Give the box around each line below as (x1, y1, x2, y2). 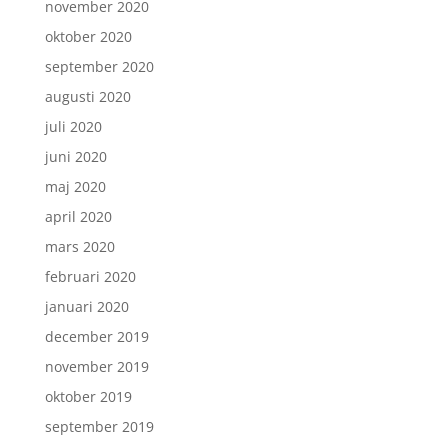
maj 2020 (44, 177, 106, 196)
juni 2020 (44, 147, 107, 166)
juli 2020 (44, 117, 102, 136)
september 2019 (44, 417, 154, 436)
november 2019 (44, 357, 149, 376)
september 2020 (44, 57, 154, 76)
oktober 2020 (44, 27, 132, 46)
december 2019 (44, 327, 149, 346)
